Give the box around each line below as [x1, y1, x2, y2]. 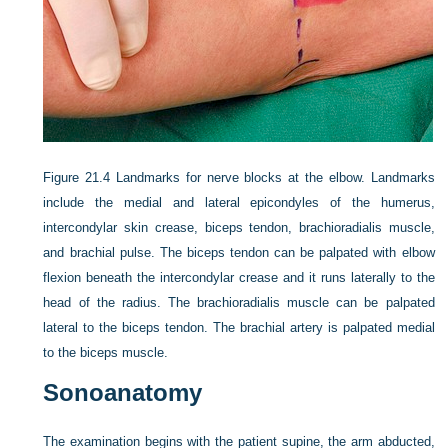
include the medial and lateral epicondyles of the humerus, [43, 195, 435, 210]
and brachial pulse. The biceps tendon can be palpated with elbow [43, 245, 435, 260]
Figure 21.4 [43, 170, 111, 185]
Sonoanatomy [43, 379, 203, 406]
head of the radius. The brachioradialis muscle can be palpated [43, 295, 435, 310]
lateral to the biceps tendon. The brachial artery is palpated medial [43, 320, 435, 335]
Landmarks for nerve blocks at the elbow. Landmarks [116, 170, 435, 185]
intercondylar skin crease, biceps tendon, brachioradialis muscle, [43, 220, 435, 235]
